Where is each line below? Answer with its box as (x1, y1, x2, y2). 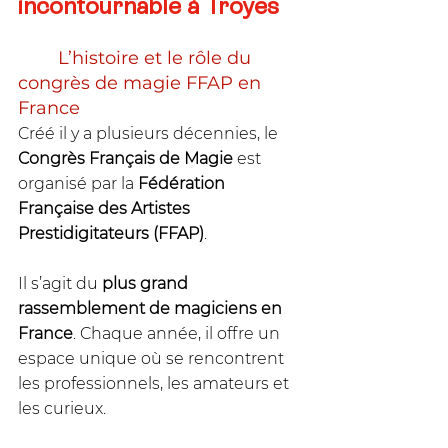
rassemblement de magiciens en (18, 298, 286, 318)
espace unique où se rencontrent (18, 348, 288, 368)
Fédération (138, 173, 229, 193)
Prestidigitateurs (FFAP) (18, 223, 204, 243)
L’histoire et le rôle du (18, 46, 58, 69)
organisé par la (18, 173, 138, 193)
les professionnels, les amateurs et (18, 373, 293, 393)
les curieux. (18, 398, 106, 418)
